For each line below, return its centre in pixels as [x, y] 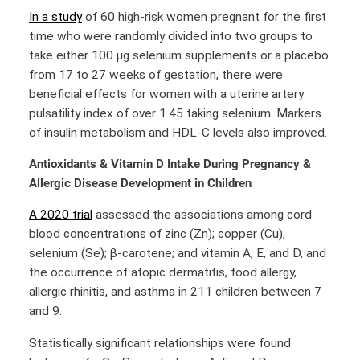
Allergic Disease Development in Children [140, 183]
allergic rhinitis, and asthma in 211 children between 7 [175, 292]
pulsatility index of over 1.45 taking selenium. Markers [175, 113]
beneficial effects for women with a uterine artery [166, 94]
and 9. [45, 311]
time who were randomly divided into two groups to [171, 36]
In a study [55, 16]
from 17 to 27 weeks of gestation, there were [156, 74]
